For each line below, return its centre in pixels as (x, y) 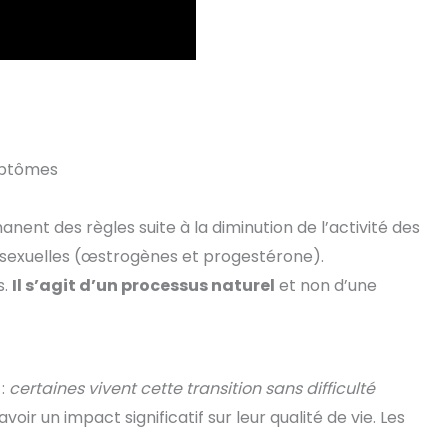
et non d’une (326, 286)
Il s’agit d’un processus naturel (143, 286)
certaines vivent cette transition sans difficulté (192, 389)
